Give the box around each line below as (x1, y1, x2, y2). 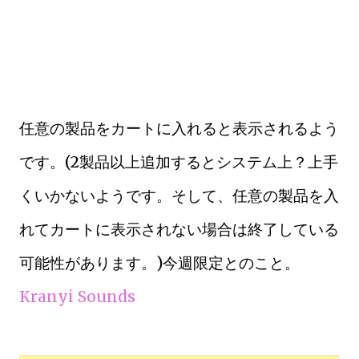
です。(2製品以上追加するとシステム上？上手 (19, 152, 338, 171)
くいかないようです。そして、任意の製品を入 (19, 186, 339, 205)
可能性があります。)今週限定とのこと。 (19, 253, 300, 272)
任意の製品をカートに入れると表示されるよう (19, 119, 339, 138)
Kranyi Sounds (19, 287, 135, 306)
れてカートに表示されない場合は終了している (19, 220, 339, 239)
